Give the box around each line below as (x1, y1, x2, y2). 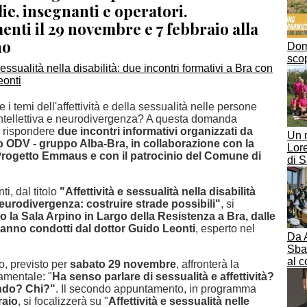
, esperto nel (195, 223, 255, 234)
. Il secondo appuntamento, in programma (56, 283, 256, 295)
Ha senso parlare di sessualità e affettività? (52, 271, 274, 282)
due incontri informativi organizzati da (58, 125, 253, 137)
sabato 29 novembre (70, 258, 176, 270)
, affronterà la (176, 258, 239, 270)
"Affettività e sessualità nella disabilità (60, 186, 256, 197)
